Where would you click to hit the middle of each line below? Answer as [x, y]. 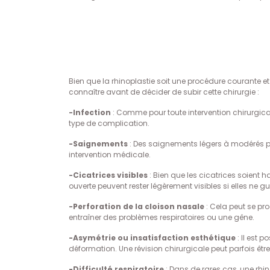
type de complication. [109, 123]
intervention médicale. [110, 155]
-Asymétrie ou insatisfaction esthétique [152, 238]
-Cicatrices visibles [108, 175]
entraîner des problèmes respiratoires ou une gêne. [162, 217]
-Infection [90, 112]
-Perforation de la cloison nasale [137, 206]
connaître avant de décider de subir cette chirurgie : [164, 92]
